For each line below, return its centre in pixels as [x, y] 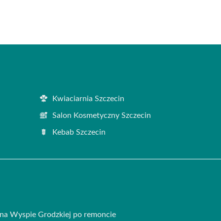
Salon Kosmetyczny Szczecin [102, 115]
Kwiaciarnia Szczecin [88, 98]
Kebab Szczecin [79, 132]
